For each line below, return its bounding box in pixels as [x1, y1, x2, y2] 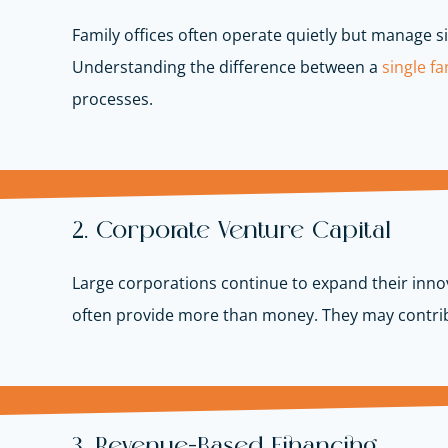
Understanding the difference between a [72, 56, 378, 79]
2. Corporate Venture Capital [72, 219, 391, 244]
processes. [72, 88, 153, 111]
